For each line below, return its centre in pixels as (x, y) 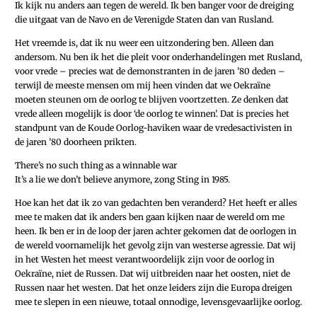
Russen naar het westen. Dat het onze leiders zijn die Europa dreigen (154, 288)
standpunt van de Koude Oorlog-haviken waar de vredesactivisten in (154, 127)
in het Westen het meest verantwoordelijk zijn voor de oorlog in (145, 260)
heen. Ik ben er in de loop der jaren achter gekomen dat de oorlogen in (156, 231)
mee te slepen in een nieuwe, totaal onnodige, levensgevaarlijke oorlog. (158, 302)
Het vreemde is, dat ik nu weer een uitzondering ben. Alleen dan (144, 42)
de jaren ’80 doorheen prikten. (76, 142)
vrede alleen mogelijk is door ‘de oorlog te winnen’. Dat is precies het (152, 113)
